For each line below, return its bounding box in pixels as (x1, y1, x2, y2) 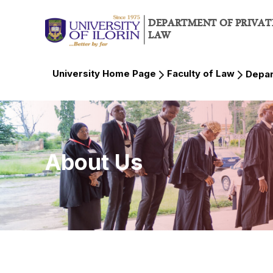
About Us (45, 149, 143, 175)
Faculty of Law (167, 68, 235, 79)
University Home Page (52, 68, 156, 79)
